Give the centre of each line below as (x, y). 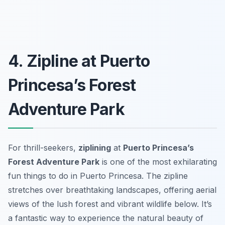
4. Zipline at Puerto (79, 61)
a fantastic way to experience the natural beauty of (106, 218)
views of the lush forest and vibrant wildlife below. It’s (110, 204)
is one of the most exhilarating (158, 161)
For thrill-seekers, (43, 147)
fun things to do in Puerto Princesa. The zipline (98, 176)
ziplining (95, 147)
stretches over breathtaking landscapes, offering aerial (112, 190)
